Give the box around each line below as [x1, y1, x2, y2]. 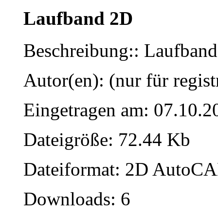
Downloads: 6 [23, 188, 130, 209]
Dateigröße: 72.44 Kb [23, 128, 190, 150]
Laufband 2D [23, 7, 133, 29]
